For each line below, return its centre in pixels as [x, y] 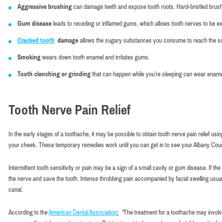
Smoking [29, 57]
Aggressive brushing [45, 6]
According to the [28, 212]
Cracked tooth [36, 40]
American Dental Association [83, 212]
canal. [16, 189]
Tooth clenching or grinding [55, 74]
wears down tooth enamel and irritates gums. [95, 57]
